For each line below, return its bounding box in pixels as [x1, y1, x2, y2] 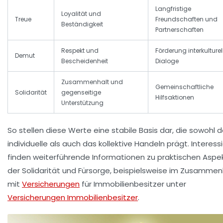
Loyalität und [61, 9, 101, 18]
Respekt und [61, 46, 99, 55]
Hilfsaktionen [155, 93, 194, 102]
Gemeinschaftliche [155, 83, 214, 92]
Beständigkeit [61, 20, 103, 29]
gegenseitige [61, 88, 101, 97]
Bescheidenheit [61, 57, 108, 66]
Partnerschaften [155, 25, 204, 34]
